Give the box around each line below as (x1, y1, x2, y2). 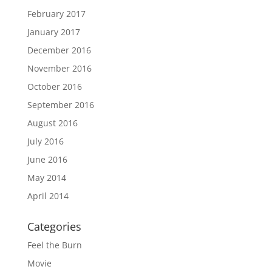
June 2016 (27, 154, 67, 166)
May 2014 (27, 172, 66, 184)
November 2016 (27, 63, 92, 75)
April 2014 (27, 190, 69, 202)
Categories (27, 219, 81, 234)
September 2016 (27, 99, 94, 111)
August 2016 (27, 117, 78, 129)
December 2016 (27, 44, 91, 56)
